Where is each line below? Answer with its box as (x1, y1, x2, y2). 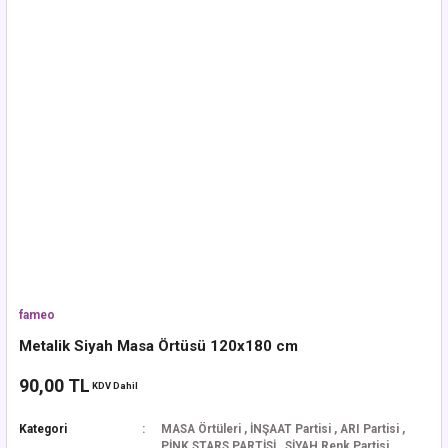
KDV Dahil (92, 379, 138, 391)
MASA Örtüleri (161, 422, 241, 436)
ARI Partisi (340, 422, 399, 436)
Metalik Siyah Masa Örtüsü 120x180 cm (19, 337, 298, 355)
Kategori (19, 422, 67, 436)
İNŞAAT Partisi (250, 422, 331, 436)
